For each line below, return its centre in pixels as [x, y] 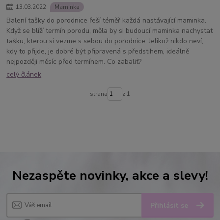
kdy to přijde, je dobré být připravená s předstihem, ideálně [98, 51]
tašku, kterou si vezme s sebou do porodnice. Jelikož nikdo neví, [105, 41]
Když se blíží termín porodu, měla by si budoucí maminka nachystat [110, 30]
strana [98, 94]
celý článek [24, 75]
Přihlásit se [170, 205]
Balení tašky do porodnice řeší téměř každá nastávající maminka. [107, 20]
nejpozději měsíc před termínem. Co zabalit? [74, 61]
